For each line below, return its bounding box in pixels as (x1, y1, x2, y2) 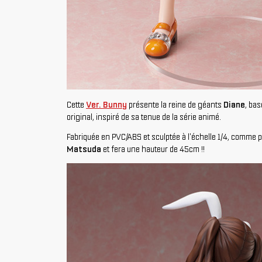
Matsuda (67, 144, 101, 155)
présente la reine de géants (127, 99, 223, 110)
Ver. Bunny (86, 99, 127, 110)
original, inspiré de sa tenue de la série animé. (67, 111, 221, 122)
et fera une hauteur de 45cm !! (101, 144, 205, 155)
